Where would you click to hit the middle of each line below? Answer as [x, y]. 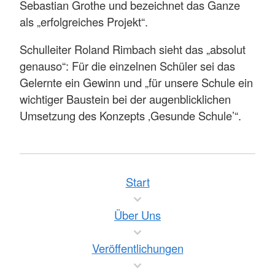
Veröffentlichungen [137, 248]
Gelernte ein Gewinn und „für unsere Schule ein [136, 82]
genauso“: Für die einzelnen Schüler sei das [127, 65]
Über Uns [137, 215]
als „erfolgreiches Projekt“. [84, 21]
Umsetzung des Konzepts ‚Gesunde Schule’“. [130, 115]
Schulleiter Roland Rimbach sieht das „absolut [133, 49]
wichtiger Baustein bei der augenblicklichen [125, 99]
